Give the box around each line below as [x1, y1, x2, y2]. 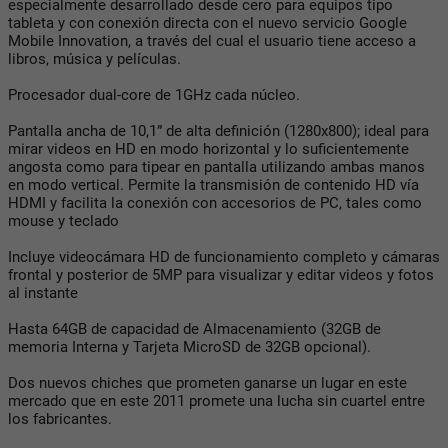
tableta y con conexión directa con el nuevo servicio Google [8, 13, 407, 32]
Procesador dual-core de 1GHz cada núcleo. [8, 85, 300, 104]
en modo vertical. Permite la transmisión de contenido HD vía [8, 175, 419, 194]
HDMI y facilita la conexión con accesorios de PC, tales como [8, 193, 422, 212]
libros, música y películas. [8, 49, 181, 68]
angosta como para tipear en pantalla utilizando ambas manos [8, 157, 425, 176]
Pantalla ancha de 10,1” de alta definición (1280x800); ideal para [8, 121, 429, 140]
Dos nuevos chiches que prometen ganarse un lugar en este [8, 373, 407, 392]
